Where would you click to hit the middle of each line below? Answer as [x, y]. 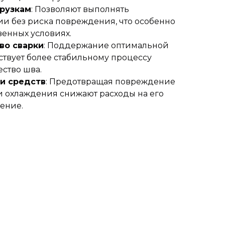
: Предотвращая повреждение [110, 81]
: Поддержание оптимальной [106, 45]
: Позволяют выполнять [80, 9]
